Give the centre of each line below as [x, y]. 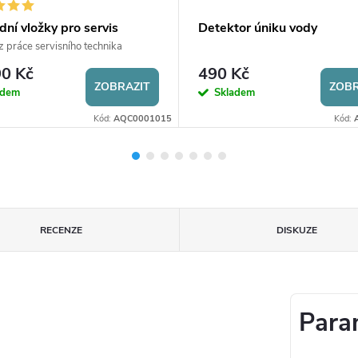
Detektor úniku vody [258, 28]
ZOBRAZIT [122, 86]
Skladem [235, 92]
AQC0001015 [143, 118]
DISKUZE [296, 230]
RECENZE [62, 230]
